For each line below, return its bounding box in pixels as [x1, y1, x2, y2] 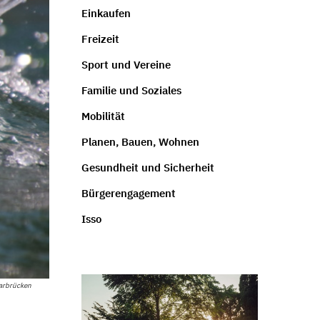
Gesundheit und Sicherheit [81, 160, 214, 174]
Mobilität [81, 109, 125, 123]
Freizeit [81, 31, 119, 46]
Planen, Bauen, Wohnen [81, 134, 199, 149]
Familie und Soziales [81, 83, 181, 97]
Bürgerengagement [81, 186, 176, 200]
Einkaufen [81, 6, 131, 20]
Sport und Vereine [81, 57, 171, 71]
